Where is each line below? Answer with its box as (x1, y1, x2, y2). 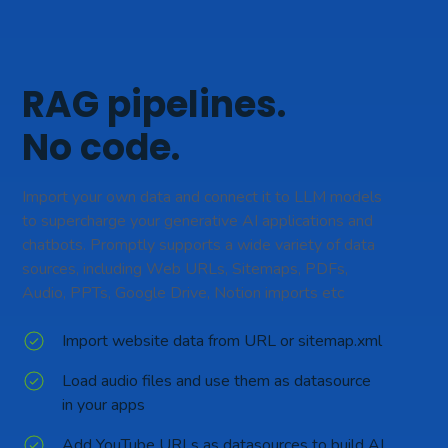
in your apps (62, 394, 146, 417)
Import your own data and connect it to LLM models (22, 186, 383, 209)
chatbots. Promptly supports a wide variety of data (22, 234, 376, 257)
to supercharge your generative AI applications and (22, 210, 374, 233)
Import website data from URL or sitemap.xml (62, 330, 383, 353)
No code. (22, 122, 181, 174)
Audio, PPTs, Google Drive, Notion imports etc (22, 282, 345, 305)
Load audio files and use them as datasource (62, 370, 372, 393)
